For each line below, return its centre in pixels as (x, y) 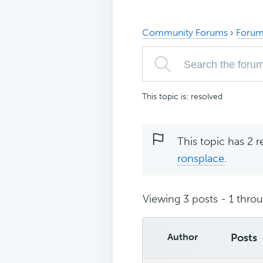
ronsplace (201, 158)
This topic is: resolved (182, 96)
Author (182, 237)
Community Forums (185, 32)
